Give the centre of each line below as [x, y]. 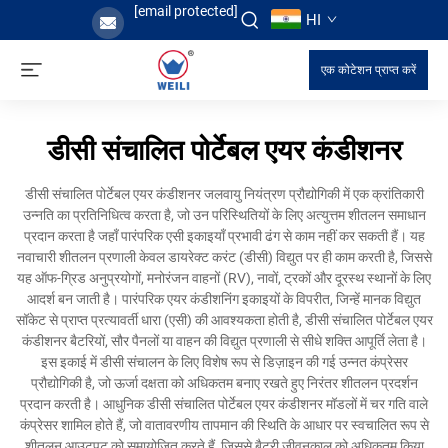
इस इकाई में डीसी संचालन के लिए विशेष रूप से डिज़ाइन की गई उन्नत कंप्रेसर [224, 362]
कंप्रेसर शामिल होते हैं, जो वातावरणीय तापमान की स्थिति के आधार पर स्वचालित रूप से [224, 425]
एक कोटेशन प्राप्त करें [368, 70]
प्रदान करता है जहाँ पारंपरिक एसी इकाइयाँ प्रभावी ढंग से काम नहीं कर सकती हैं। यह [224, 236]
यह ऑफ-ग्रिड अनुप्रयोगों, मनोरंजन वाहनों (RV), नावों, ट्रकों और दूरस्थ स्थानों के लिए [224, 278]
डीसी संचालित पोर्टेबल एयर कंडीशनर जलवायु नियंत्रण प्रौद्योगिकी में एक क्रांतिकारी [224, 194]
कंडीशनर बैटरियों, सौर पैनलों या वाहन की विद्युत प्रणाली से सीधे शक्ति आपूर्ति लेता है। [224, 341]
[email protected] [185, 11]
